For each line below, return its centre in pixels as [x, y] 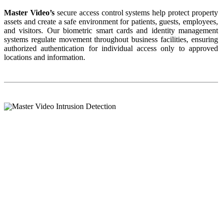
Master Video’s [29, 13]
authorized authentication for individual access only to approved [111, 49]
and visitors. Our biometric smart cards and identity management [111, 31]
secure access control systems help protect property [136, 13]
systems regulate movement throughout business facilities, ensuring [111, 40]
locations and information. [45, 57]
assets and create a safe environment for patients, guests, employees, [111, 22]
